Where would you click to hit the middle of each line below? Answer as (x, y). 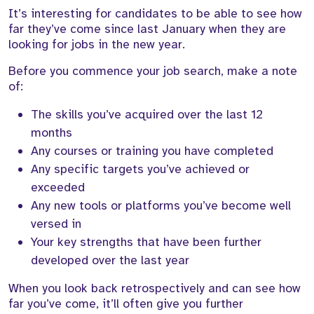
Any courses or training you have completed (152, 151)
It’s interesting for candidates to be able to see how (155, 14)
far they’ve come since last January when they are (147, 29)
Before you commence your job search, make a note (153, 71)
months (52, 133)
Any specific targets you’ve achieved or (140, 169)
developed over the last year (110, 260)
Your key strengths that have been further (146, 242)
